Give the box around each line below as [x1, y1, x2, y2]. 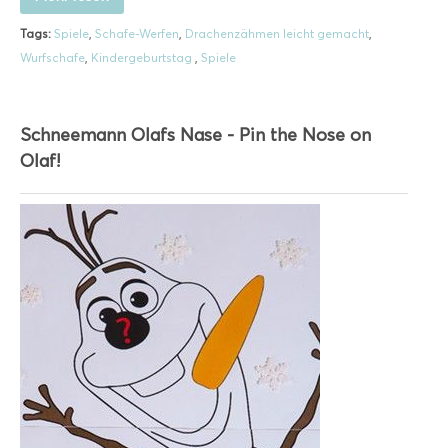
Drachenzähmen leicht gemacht [185, 25, 369, 41]
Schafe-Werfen [95, 25, 179, 41]
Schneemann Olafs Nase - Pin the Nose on [20, 123, 371, 146]
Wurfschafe [20, 49, 85, 65]
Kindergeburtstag [91, 49, 195, 65]
